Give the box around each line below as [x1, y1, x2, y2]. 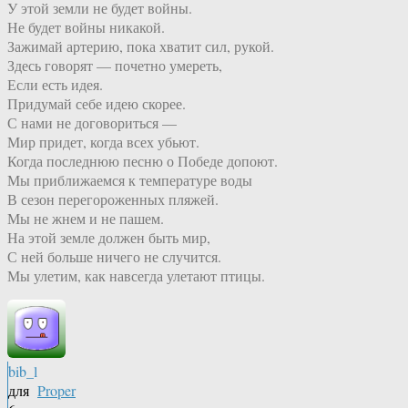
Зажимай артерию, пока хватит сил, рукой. [7, 36, 274, 56]
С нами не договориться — [7, 113, 177, 133]
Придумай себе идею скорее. [7, 94, 186, 114]
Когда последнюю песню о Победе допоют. [7, 151, 278, 171]
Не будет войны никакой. [7, 17, 165, 37]
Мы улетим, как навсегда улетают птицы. [7, 266, 265, 286]
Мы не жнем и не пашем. [7, 209, 164, 229]
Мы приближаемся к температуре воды [7, 170, 252, 190]
